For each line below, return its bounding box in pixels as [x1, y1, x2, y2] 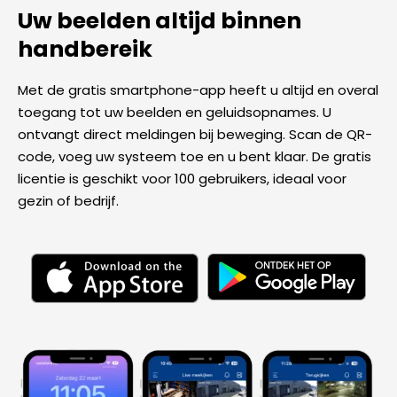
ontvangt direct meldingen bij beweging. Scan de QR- [18, 125, 372, 144]
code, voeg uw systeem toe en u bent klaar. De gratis [18, 147, 371, 167]
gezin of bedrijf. [18, 191, 119, 211]
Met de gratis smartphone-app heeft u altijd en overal [18, 81, 378, 100]
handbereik [18, 33, 152, 65]
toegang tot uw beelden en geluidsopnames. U [18, 103, 331, 122]
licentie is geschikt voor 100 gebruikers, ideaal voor [18, 169, 346, 189]
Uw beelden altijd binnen [18, 4, 301, 36]
